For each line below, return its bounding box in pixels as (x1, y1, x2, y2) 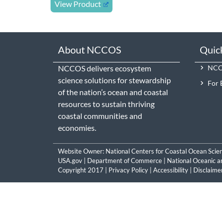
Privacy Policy (109, 166, 148, 174)
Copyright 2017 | (58, 166, 109, 174)
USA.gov (58, 156, 82, 165)
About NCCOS (58, 43, 122, 55)
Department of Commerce (87, 156, 162, 165)
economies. (58, 122, 97, 132)
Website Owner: (58, 147, 106, 155)
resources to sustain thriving (58, 99, 155, 109)
